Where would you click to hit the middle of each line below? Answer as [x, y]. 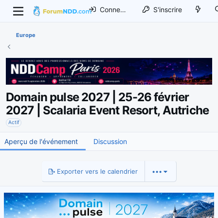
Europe [26, 35]
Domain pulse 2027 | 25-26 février [98, 97]
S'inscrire [167, 9]
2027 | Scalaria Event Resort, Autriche [108, 110]
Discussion [110, 142]
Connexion [110, 9]
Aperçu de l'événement [41, 142]
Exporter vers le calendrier [96, 172]
